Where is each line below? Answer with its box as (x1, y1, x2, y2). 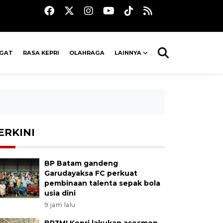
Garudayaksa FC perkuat (44, 169, 137, 178)
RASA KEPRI (23, 49, 60, 56)
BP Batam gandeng (44, 159, 118, 168)
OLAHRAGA (69, 49, 105, 56)
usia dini (44, 189, 76, 198)
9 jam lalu (44, 201, 76, 209)
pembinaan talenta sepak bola (44, 179, 160, 188)
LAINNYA (114, 49, 142, 56)
